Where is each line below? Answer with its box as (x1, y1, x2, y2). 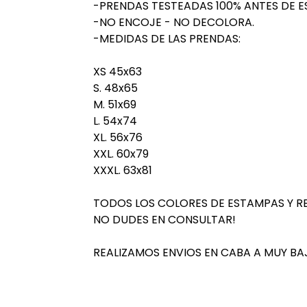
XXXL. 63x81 (93, 162, 152, 179)
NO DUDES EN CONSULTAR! (93, 212, 236, 228)
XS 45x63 (93, 64, 142, 80)
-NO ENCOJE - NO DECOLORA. (93, 14, 254, 31)
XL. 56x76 (93, 130, 143, 146)
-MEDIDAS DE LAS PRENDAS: (93, 31, 241, 47)
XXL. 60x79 (93, 146, 149, 162)
